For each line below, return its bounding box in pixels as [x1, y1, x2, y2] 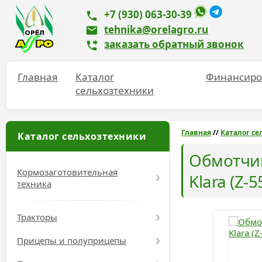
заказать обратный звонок [104, 37, 244, 51]
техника [17, 178, 51, 189]
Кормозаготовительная [17, 166, 118, 178]
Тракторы [17, 211, 57, 223]
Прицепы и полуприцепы [17, 235, 126, 246]
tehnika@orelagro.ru [104, 22, 209, 36]
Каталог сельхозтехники [18, 130, 146, 143]
